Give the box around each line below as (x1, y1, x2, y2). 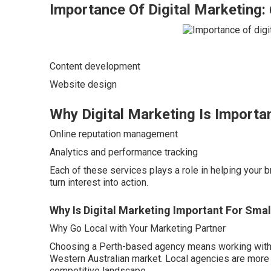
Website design (50, 78, 117, 90)
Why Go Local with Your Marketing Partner (50, 222, 226, 234)
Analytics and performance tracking (50, 146, 198, 158)
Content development (50, 60, 140, 72)
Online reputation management (50, 128, 178, 140)
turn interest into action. (50, 176, 148, 188)
